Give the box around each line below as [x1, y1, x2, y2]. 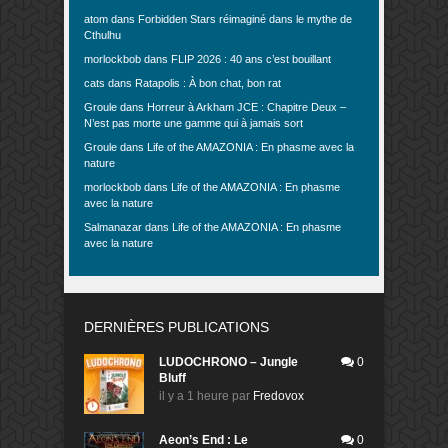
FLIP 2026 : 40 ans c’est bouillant [171, 52, 331, 65]
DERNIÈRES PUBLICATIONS [84, 318, 269, 335]
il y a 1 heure [159, 388, 229, 403]
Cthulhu [84, 28, 121, 41]
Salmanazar [84, 220, 142, 233]
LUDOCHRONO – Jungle [159, 354, 298, 369]
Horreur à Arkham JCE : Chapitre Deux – [147, 100, 346, 113]
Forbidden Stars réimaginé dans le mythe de [138, 12, 352, 25]
